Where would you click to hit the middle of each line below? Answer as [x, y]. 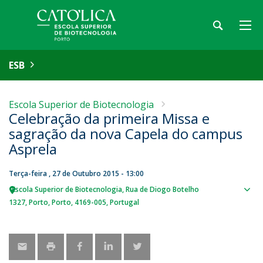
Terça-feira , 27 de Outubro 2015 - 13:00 [76, 173]
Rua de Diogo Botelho [162, 189]
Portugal [124, 202]
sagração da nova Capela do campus [126, 134]
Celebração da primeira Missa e [109, 118]
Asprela [33, 149]
